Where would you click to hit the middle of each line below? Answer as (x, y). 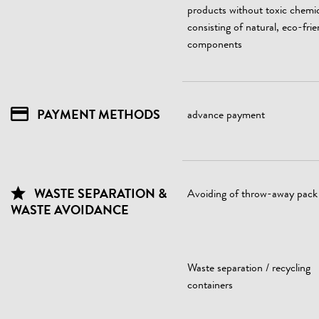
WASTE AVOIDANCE (70, 211)
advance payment (226, 116)
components (215, 46)
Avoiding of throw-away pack (252, 195)
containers (210, 286)
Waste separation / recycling (249, 269)
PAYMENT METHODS (97, 116)
